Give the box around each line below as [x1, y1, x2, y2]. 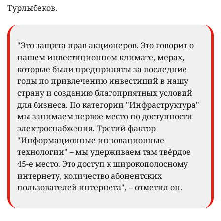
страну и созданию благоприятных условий [17, 87, 192, 98]
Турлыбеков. [7, 2, 57, 13]
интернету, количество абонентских [17, 170, 162, 181]
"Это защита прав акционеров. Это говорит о [17, 39, 194, 51]
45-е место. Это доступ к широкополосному [17, 158, 188, 169]
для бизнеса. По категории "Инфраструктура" [17, 99, 199, 110]
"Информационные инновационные [17, 134, 164, 146]
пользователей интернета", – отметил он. [17, 182, 182, 193]
